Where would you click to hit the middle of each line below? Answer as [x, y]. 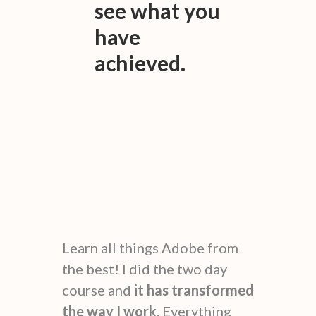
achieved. [140, 62]
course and [98, 290]
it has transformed [194, 290]
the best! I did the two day [145, 268]
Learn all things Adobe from [150, 247]
